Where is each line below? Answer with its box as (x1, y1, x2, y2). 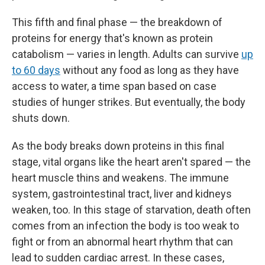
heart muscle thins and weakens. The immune (12, 172, 229, 184)
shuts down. (12, 112, 70, 124)
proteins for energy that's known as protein (12, 32, 213, 44)
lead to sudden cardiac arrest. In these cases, (12, 251, 224, 264)
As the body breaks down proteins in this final (12, 140, 224, 152)
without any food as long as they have (60, 64, 239, 76)
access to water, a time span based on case (12, 80, 216, 92)
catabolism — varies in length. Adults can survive (12, 48, 241, 60)
